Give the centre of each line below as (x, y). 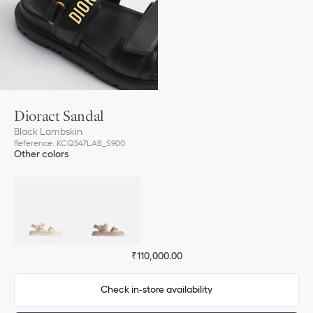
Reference (33, 143)
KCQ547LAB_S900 (91, 143)
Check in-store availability (156, 290)
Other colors (41, 153)
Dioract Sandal (59, 115)
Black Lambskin (48, 131)
